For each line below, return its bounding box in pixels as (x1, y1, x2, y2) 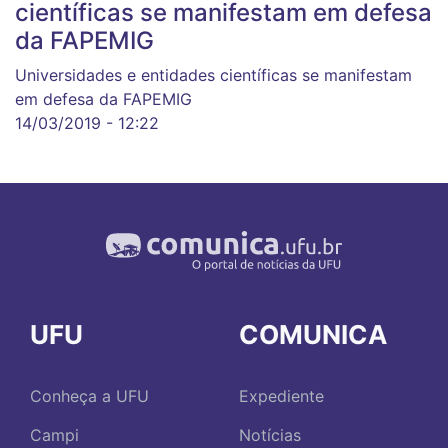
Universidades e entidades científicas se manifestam (15, 65, 412, 86)
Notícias (239, 425, 301, 446)
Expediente (239, 386, 324, 407)
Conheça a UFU (30, 386, 149, 407)
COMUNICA (239, 319, 387, 351)
